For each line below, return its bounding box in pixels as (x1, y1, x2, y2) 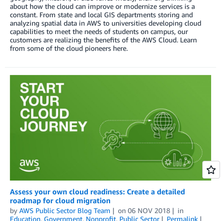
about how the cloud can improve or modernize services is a (10, 1, 195, 10)
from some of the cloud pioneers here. (10, 43, 128, 52)
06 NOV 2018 (127, 206, 170, 215)
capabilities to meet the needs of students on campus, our (10, 27, 188, 36)
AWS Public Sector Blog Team (19, 206, 110, 215)
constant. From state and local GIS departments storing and (10, 10, 193, 19)
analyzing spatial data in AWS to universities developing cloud (10, 18, 201, 27)
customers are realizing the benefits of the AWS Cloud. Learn (10, 35, 197, 44)
